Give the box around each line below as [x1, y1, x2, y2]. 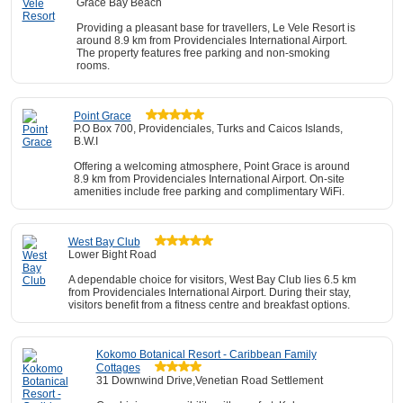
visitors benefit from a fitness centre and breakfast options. [67, 299, 350, 311]
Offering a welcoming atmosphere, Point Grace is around [73, 160, 350, 173]
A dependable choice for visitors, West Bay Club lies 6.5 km [67, 273, 356, 286]
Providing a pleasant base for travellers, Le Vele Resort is [76, 22, 355, 34]
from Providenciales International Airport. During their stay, [67, 286, 351, 299]
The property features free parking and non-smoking [76, 47, 330, 59]
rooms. [76, 59, 110, 72]
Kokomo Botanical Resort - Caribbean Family [95, 348, 317, 361]
